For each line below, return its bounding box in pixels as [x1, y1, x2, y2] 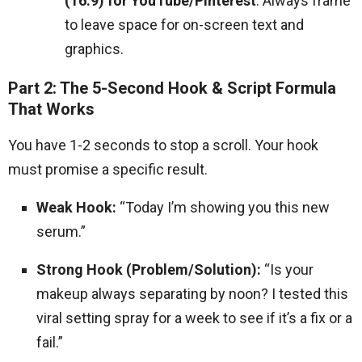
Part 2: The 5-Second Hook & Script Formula [8, 78, 336, 98]
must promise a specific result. [8, 161, 208, 178]
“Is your [261, 261, 314, 278]
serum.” [36, 223, 86, 240]
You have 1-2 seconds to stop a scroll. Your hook [8, 137, 318, 154]
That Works [8, 99, 95, 119]
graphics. [65, 40, 124, 57]
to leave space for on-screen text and [65, 16, 304, 33]
